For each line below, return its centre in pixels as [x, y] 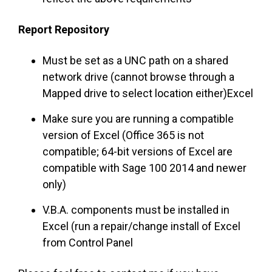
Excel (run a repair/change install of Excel [141, 226]
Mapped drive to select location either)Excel [148, 93]
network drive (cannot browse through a [138, 77]
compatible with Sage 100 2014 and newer [144, 168]
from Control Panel [88, 243]
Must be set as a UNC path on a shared [135, 61]
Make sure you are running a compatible [138, 119]
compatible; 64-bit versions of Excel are [138, 152]
